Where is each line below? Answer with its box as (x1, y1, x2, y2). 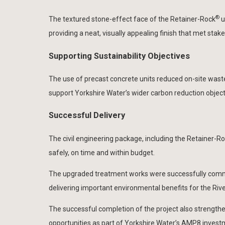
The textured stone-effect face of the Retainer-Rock (49, 15, 215, 24)
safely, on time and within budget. (49, 148, 155, 157)
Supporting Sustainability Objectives (49, 51, 190, 61)
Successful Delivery (49, 110, 125, 121)
